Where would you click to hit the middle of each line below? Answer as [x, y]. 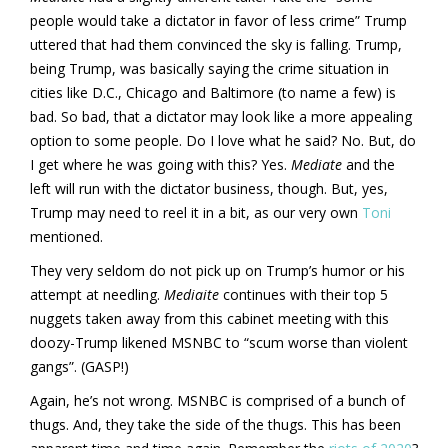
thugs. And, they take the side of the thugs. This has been [215, 424]
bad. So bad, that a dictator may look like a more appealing [221, 116]
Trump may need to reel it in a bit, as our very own [196, 212]
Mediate [318, 164]
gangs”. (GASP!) [79, 366]
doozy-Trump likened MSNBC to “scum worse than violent [219, 342]
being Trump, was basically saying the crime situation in [209, 68]
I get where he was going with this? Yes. [160, 164]
